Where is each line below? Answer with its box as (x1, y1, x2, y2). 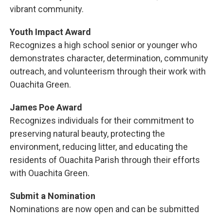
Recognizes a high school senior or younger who (10, 40, 197, 50)
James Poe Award (10, 102, 82, 112)
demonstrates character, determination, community (10, 53, 208, 63)
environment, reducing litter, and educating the (10, 142, 188, 152)
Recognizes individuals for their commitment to (10, 115, 194, 126)
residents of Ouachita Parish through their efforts (10, 155, 200, 165)
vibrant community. (10, 4, 84, 14)
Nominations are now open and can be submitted (10, 204, 199, 214)
